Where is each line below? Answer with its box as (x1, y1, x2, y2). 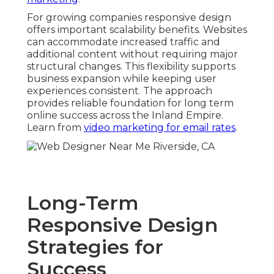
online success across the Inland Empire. (27, 109, 223, 122)
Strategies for (27, 234, 163, 259)
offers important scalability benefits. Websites (27, 24, 247, 36)
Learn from (27, 122, 84, 134)
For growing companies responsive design (27, 12, 231, 24)
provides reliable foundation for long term (27, 97, 234, 109)
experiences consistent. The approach (27, 85, 212, 97)
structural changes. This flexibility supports (27, 61, 235, 73)
